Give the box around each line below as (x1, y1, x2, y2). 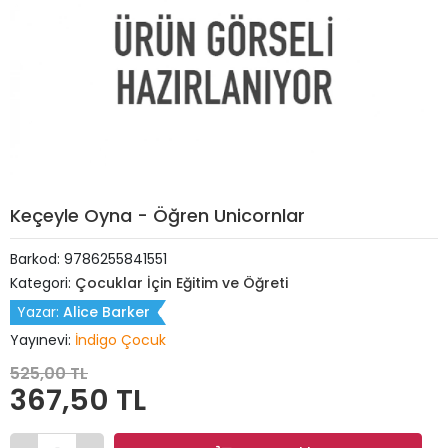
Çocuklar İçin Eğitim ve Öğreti (75, 273, 288, 293)
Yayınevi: (10, 330, 75, 350)
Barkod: (10, 249, 64, 269)
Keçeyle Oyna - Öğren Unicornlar (10, 203, 305, 228)
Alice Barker (63, 302, 150, 322)
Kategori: (10, 273, 75, 293)
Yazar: (17, 302, 63, 322)
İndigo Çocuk (75, 330, 166, 350)
